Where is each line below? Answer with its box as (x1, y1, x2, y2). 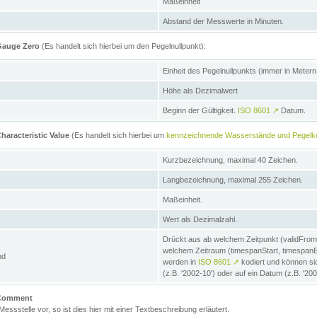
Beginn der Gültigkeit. (163, 106, 238, 115)
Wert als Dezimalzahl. (163, 215, 237, 224)
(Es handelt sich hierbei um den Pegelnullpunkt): (40, 42, 206, 51)
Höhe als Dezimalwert (163, 86, 238, 96)
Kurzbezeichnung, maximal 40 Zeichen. (163, 156, 298, 165)
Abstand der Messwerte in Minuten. (163, 17, 284, 26)
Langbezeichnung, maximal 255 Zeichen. (163, 175, 303, 185)
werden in (163, 258, 198, 267)
